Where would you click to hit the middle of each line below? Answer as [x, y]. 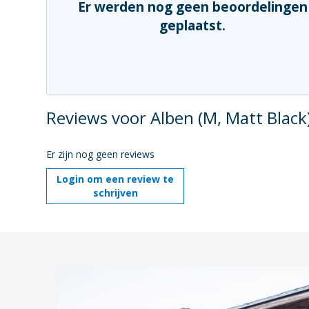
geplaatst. [193, 26]
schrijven [115, 193]
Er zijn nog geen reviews [101, 154]
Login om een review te [116, 179]
